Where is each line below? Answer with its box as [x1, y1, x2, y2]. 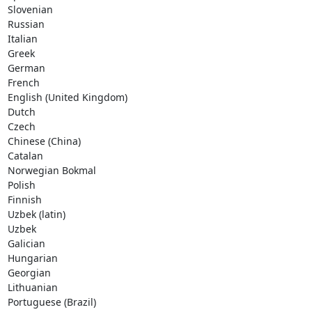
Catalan [7, 148, 57, 162]
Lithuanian [7, 280, 72, 294]
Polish [7, 178, 49, 192]
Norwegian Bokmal [7, 163, 110, 177]
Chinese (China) [7, 134, 95, 148]
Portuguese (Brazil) [7, 295, 96, 309]
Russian [7, 17, 58, 31]
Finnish [7, 192, 56, 206]
